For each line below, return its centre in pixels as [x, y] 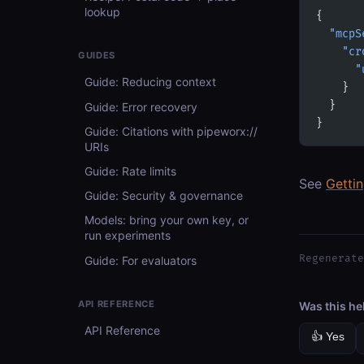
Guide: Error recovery [141, 106]
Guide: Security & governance [164, 196]
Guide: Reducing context [150, 82]
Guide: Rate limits [130, 171]
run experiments [128, 236]
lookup [102, 11]
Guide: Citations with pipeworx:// [171, 131]
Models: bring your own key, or [167, 220]
